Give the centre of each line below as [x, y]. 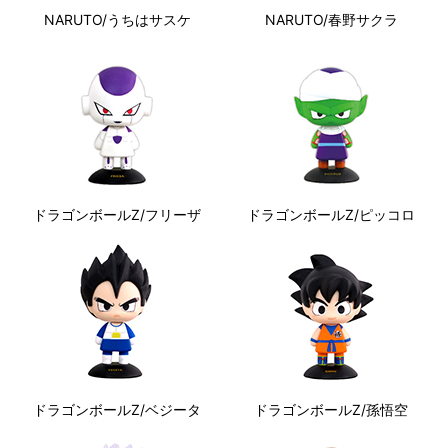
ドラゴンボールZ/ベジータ [117, 409]
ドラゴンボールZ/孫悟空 [331, 409]
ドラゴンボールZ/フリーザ [117, 214]
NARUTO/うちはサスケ [117, 19]
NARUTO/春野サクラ [331, 19]
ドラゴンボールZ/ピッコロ [331, 214]
